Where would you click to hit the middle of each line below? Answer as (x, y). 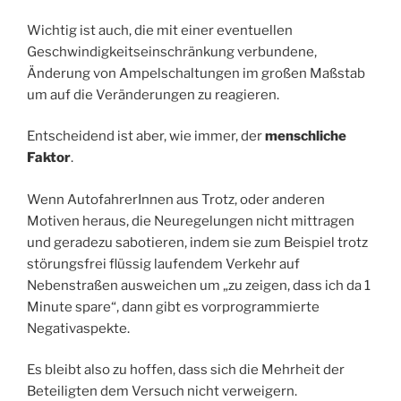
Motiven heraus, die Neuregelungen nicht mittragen (191, 221)
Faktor (49, 158)
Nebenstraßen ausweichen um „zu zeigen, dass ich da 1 (199, 285)
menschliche (306, 137)
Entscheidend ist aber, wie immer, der (146, 137)
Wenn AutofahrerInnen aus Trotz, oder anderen (176, 199)
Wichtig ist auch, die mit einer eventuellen (160, 30)
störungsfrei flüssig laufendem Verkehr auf (163, 264)
